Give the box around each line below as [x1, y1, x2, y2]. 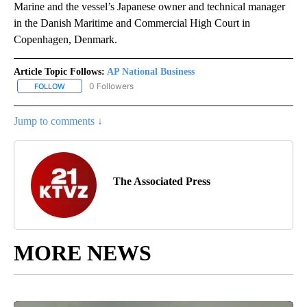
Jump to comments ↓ [14, 114, 103, 127]
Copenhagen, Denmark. [14, 33, 117, 45]
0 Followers [89, 80, 134, 91]
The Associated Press [113, 175, 210, 187]
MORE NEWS [14, 240, 151, 265]
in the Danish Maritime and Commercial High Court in [14, 16, 250, 29]
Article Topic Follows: [14, 66, 105, 77]
